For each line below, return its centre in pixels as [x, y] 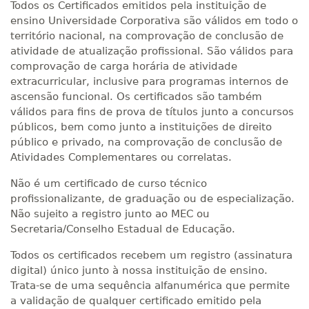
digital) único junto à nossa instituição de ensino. [139, 270]
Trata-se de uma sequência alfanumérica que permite [150, 286]
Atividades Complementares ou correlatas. [121, 157]
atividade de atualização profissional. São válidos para [152, 51]
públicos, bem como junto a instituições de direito [141, 127]
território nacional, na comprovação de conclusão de [147, 36]
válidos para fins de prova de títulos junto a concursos [152, 112]
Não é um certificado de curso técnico [109, 183]
